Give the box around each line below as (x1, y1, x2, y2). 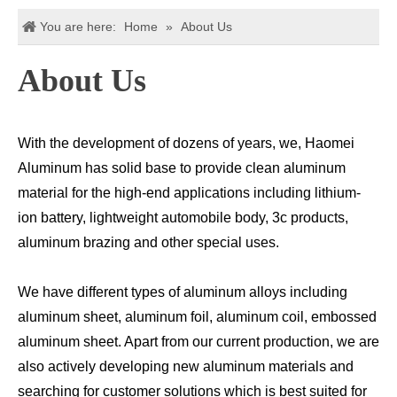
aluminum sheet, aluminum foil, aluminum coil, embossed (18, 309, 377, 324)
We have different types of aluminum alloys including (18, 284, 347, 300)
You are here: (40, 19, 116, 34)
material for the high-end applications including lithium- (18, 185, 361, 200)
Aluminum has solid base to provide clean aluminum (18, 160, 346, 175)
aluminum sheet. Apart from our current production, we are (18, 334, 379, 349)
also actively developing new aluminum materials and (18, 359, 354, 374)
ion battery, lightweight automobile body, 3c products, (18, 210, 348, 225)
